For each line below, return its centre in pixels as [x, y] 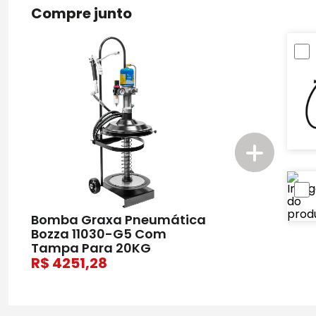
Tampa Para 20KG [91, 248]
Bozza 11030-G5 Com [99, 234]
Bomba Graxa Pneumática [119, 220]
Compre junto [81, 13]
